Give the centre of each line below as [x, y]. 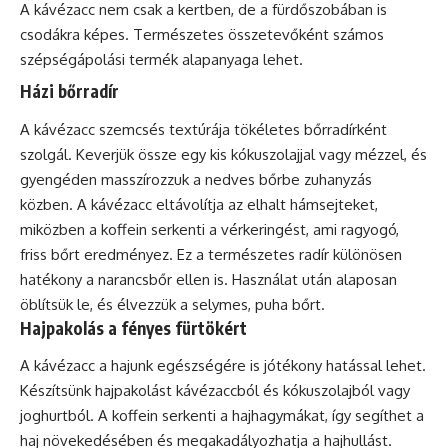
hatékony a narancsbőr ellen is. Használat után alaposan [208, 279]
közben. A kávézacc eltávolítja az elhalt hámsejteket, [199, 204]
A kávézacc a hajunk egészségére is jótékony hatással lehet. [223, 365]
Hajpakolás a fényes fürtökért [133, 327]
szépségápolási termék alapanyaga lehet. [161, 59]
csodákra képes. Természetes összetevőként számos [202, 34]
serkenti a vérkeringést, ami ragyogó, [273, 229]
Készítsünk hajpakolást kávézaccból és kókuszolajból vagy [215, 390]
